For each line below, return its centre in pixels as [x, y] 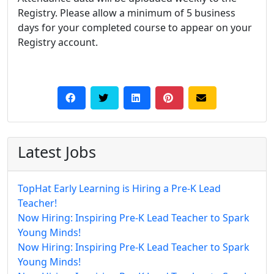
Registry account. [58, 42]
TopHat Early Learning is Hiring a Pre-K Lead [119, 188]
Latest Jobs [57, 151]
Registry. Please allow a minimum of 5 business [127, 13]
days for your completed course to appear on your [135, 27]
